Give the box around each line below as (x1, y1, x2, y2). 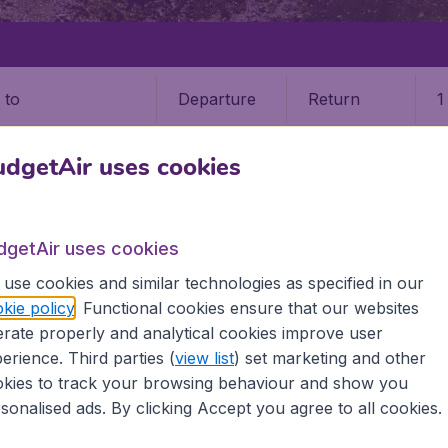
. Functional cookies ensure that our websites (73, 298, 419, 318)
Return (307, 88, 360, 109)
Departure (178, 88, 256, 109)
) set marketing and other (233, 348, 426, 368)
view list (174, 348, 234, 368)
